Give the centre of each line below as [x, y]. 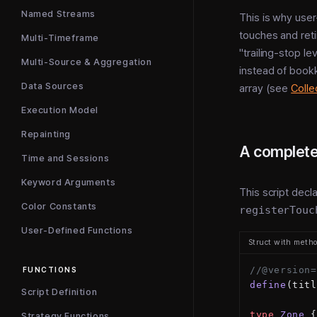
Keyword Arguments [69, 182]
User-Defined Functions [77, 230]
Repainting [46, 134]
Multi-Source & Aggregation [87, 62]
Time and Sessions [65, 158]
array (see [265, 88]
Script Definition [59, 292]
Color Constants [59, 206]
